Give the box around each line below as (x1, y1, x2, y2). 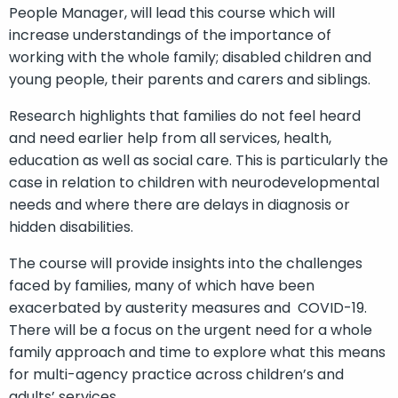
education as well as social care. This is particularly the (9, 149, 388, 171)
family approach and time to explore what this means (9, 341, 386, 362)
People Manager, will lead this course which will (9, 2, 335, 23)
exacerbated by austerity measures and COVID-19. (9, 297, 367, 318)
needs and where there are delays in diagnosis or (9, 194, 350, 215)
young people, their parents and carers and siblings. (9, 68, 370, 90)
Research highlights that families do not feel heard (9, 105, 361, 126)
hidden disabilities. (9, 216, 133, 237)
